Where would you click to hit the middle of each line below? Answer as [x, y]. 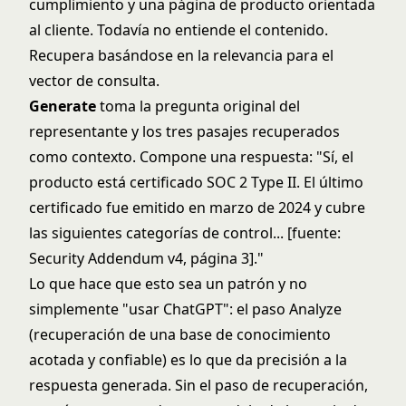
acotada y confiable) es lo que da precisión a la [188, 360]
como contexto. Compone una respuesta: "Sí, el [191, 157]
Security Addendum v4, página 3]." [146, 258]
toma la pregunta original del [198, 106]
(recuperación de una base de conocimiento [180, 334]
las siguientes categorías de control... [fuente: [185, 233]
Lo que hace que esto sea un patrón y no [168, 284]
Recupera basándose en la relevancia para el [181, 55]
